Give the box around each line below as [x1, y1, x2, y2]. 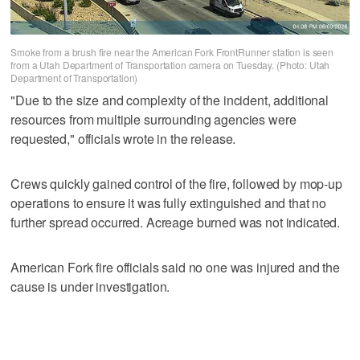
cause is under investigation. [10, 277, 170, 297]
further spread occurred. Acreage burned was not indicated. [10, 213, 341, 232]
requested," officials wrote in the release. [10, 129, 236, 149]
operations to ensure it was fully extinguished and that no [10, 194, 327, 213]
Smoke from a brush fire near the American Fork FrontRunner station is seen [10, 44, 333, 59]
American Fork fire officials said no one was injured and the [10, 258, 340, 277]
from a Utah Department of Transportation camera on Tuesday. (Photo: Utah [10, 57, 330, 72]
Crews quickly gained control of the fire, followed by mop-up [10, 174, 342, 194]
